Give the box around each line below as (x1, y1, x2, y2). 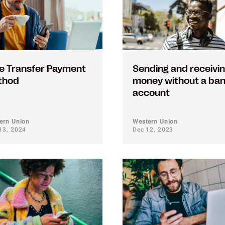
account (133, 88, 170, 98)
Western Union (133, 118, 178, 125)
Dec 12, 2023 (133, 126, 174, 133)
